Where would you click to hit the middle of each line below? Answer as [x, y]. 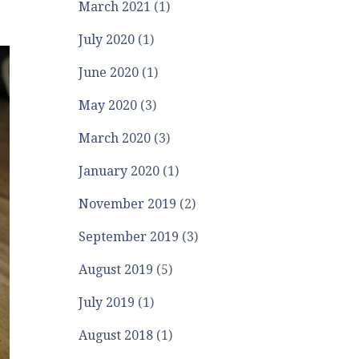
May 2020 [108, 105]
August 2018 [116, 335]
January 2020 [119, 171]
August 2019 [116, 270]
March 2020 [115, 138]
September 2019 [129, 237]
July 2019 [107, 303]
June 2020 [109, 73]
